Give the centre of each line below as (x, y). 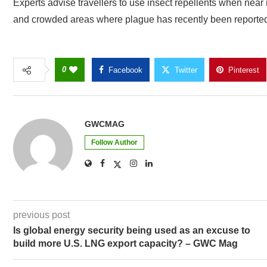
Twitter (186, 70)
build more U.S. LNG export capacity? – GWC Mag (125, 244)
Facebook (125, 70)
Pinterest (244, 70)
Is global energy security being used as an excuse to (132, 231)
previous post (41, 215)
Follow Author (114, 143)
